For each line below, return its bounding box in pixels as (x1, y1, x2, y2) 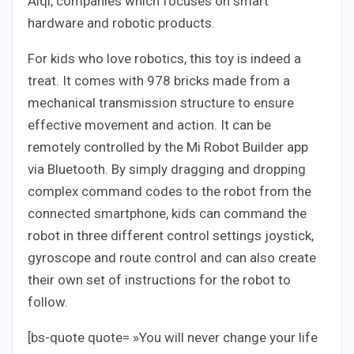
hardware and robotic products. (28, 14, 215, 31)
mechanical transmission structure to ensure (28, 94, 294, 111)
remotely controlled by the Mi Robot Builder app (28, 138, 308, 155)
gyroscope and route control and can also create (28, 249, 316, 265)
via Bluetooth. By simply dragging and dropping (28, 160, 306, 177)
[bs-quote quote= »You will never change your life (28, 329, 318, 345)
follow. (28, 293, 68, 310)
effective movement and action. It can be (28, 116, 271, 133)
